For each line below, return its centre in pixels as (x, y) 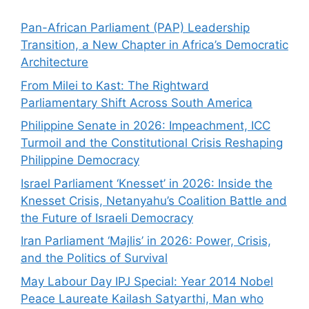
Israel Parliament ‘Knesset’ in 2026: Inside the (147, 183)
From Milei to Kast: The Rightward (115, 85)
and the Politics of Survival (94, 258)
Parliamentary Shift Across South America (137, 102)
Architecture (54, 62)
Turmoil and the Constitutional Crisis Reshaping (152, 143)
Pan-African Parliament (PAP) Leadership (135, 28)
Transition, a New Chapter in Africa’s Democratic (154, 45)
